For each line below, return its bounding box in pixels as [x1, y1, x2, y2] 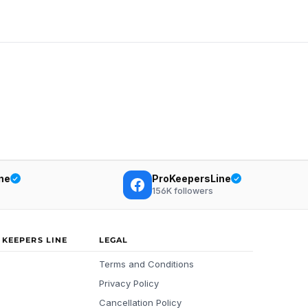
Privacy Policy [99, 278, 159, 289]
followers [172, 186, 213, 197]
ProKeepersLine [152, 172, 231, 184]
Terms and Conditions [99, 258, 194, 269]
